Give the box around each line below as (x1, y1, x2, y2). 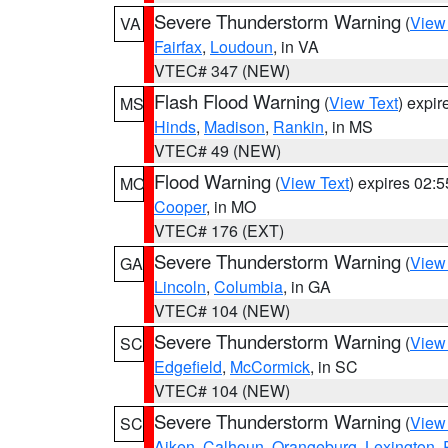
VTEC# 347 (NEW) (154, 59, 290, 82)
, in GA (283, 275, 331, 298)
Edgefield (154, 355, 222, 378)
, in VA (273, 35, 319, 58)
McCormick (230, 355, 310, 378)
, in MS (324, 115, 373, 138)
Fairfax (154, 35, 202, 58)
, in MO (206, 195, 256, 218)
